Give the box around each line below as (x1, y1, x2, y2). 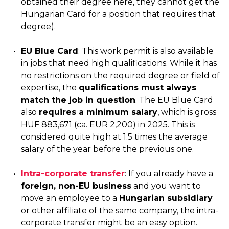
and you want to (131, 181, 201, 191)
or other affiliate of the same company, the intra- (21, 205, 218, 215)
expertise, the (21, 83, 79, 93)
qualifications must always (79, 83, 196, 93)
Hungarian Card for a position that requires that (21, 9, 216, 19)
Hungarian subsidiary (119, 193, 213, 203)
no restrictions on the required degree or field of (21, 71, 220, 80)
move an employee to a (21, 193, 119, 203)
